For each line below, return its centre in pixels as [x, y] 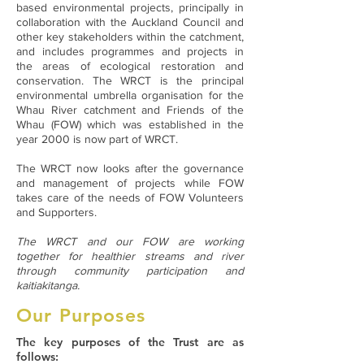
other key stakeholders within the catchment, [130, 37]
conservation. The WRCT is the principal [130, 80]
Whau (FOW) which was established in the [130, 124]
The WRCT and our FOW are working [130, 241]
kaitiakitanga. [48, 285]
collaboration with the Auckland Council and [130, 22]
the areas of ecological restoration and [130, 66]
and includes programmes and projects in [130, 51]
